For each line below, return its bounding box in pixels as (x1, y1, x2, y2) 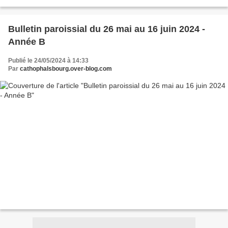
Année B (8, 37, 45, 47)
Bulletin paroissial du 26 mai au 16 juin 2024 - (8, 24, 205, 35)
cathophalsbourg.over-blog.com (20, 65, 112, 73)
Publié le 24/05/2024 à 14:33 (8, 57, 89, 65)
